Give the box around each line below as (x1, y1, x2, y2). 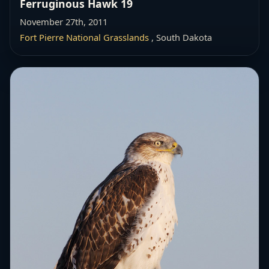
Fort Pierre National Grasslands (20, 31, 149, 44)
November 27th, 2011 (20, 16, 107, 28)
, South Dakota (149, 31, 212, 44)
